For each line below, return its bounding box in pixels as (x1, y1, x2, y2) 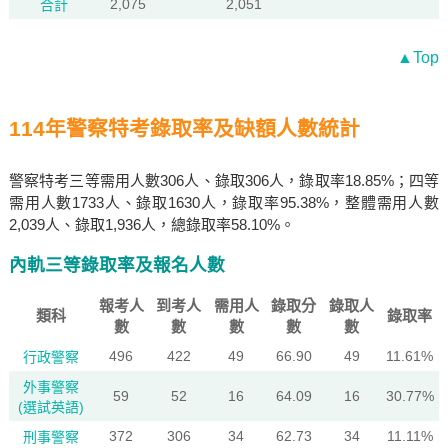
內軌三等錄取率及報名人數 (8, 255, 225, 275)
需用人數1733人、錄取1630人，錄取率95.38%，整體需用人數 (8, 194, 440, 211)
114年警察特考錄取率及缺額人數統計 (8, 117, 360, 140)
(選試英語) (17, 399, 84, 415)
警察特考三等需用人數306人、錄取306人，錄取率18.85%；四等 (8, 172, 440, 189)
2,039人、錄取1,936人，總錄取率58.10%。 (8, 216, 295, 233)
